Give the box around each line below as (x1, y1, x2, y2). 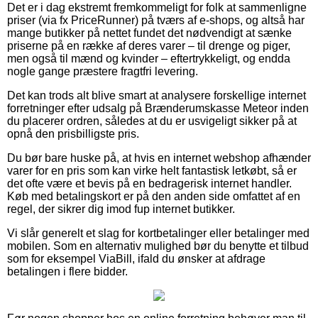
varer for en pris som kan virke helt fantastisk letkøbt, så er (7, 165, 297, 177)
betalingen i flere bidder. (7, 265, 128, 278)
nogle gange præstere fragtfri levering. (7, 65, 198, 78)
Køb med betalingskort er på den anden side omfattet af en (7, 190, 300, 203)
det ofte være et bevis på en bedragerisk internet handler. (7, 177, 292, 190)
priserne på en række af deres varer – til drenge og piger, (7, 40, 290, 53)
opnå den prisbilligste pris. (7, 128, 139, 141)
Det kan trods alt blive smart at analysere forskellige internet (7, 89, 306, 102)
